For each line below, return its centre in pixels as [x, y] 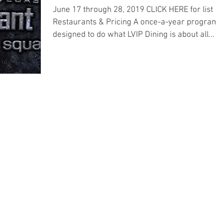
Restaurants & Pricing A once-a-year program [136, 22]
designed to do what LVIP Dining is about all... [134, 35]
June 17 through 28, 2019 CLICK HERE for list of [137, 10]
